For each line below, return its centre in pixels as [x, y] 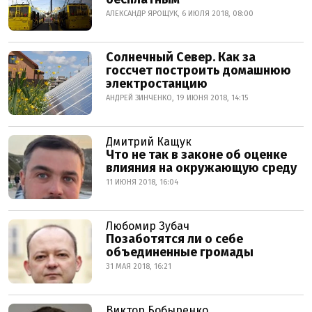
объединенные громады [180, 252]
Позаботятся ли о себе [174, 239]
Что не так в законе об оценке [196, 155]
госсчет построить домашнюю [198, 70]
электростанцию [157, 84]
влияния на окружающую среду [201, 168]
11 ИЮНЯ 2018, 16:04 [142, 182]
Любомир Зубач [148, 226]
